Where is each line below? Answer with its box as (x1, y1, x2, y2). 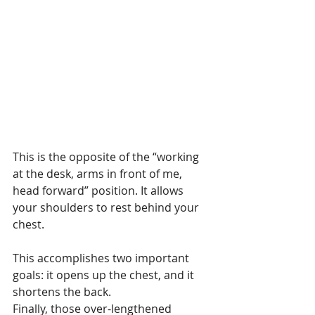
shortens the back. (13, 284, 111, 300)
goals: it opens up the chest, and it (13, 267, 197, 283)
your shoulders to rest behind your (13, 200, 202, 215)
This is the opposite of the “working (13, 149, 202, 165)
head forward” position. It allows (13, 183, 186, 198)
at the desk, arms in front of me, (13, 166, 185, 181)
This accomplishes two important (13, 250, 192, 266)
